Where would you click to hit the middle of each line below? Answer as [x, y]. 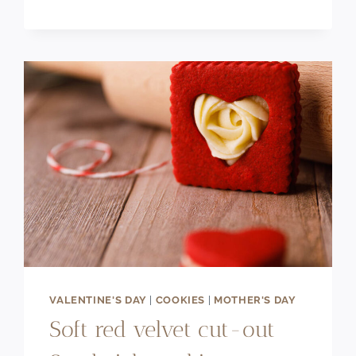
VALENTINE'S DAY [98, 300]
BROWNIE [145, 45]
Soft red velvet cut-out [163, 329]
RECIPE [137, 82]
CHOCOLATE [153, 27]
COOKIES [180, 300]
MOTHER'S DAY [255, 300]
